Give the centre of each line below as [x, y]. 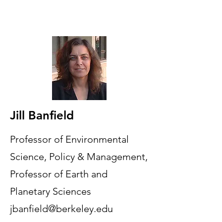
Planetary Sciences [52, 191]
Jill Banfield [42, 115]
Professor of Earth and [59, 174]
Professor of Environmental [69, 139]
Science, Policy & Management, [79, 157]
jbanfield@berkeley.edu [61, 209]
